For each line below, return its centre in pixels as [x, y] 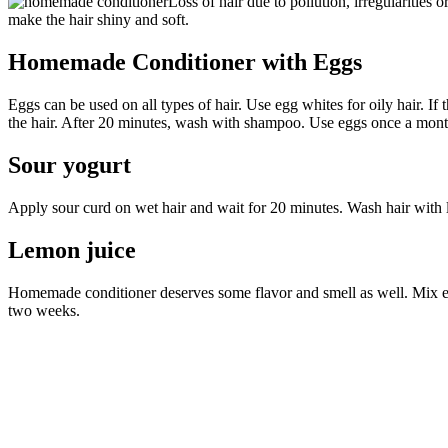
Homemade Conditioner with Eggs [185, 62]
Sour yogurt [69, 165]
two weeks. [44, 310]
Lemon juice [72, 250]
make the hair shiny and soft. [98, 20]
